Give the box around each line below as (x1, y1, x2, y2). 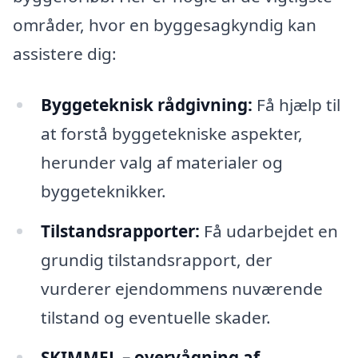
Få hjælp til (252, 93, 340, 116)
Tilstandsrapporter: (40, 219, 200, 242)
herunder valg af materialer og (40, 150, 283, 173)
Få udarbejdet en (199, 219, 338, 242)
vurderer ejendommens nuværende (40, 276, 323, 300)
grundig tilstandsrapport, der (40, 248, 272, 271)
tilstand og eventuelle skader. (40, 305, 271, 328)
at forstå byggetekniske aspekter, (40, 121, 303, 145)
